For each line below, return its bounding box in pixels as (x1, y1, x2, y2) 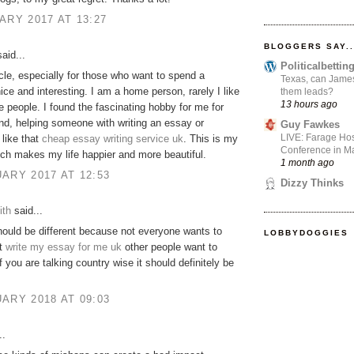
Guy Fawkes (281, 118, 340, 130)
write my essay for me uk (6, 241, 122, 254)
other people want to (122, 241, 217, 254)
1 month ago (281, 156, 334, 168)
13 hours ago (281, 98, 337, 109)
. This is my (183, 133, 238, 145)
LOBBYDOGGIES (264, 228, 349, 238)
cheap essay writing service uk (42, 133, 183, 145)
